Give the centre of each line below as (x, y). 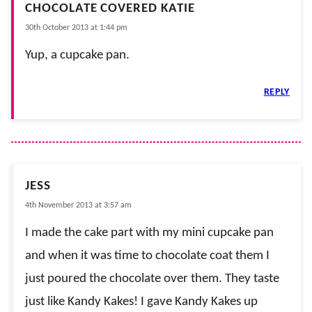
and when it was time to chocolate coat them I (147, 256)
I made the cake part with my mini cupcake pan (149, 233)
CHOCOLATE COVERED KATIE (110, 8)
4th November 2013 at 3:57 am (78, 205)
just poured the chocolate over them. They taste (152, 279)
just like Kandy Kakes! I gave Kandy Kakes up (141, 302)
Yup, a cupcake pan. (77, 55)
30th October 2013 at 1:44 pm (76, 28)
